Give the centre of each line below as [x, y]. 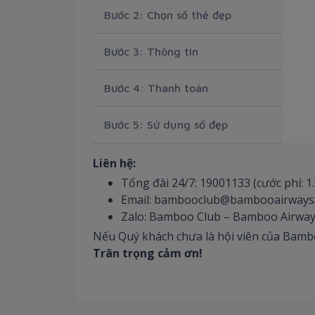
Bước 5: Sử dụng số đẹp [166, 124]
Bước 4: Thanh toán [156, 88]
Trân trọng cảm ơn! [148, 253]
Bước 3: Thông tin [151, 51]
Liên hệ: [114, 163]
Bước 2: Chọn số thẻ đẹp [168, 14]
